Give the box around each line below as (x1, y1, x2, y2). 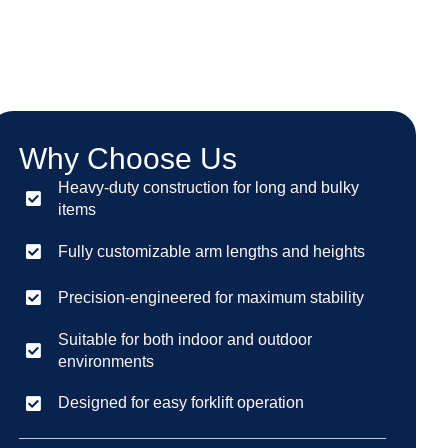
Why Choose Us (19, 141, 238, 175)
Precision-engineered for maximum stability (58, 288, 365, 306)
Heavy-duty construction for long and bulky (58, 178, 360, 196)
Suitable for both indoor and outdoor (58, 330, 313, 348)
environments (58, 352, 155, 370)
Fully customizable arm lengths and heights (58, 242, 366, 260)
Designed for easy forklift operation (58, 394, 305, 412)
